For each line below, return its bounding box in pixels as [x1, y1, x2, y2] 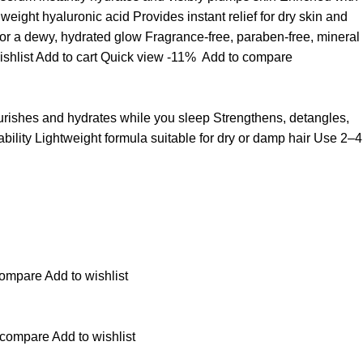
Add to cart [36, 50, 97, 64]
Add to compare [202, 50, 293, 64]
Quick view [100, 50, 164, 64]
